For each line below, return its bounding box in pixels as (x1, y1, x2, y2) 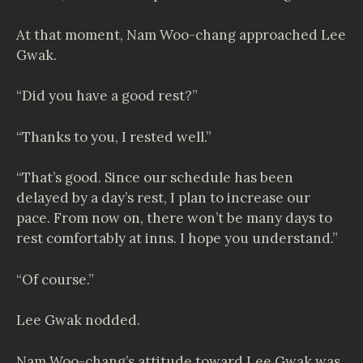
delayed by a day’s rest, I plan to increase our (16, 189, 310, 207)
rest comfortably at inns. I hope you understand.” (16, 229, 338, 247)
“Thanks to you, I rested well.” (16, 127, 211, 146)
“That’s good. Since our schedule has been (16, 169, 293, 186)
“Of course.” (16, 270, 94, 288)
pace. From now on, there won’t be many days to (16, 209, 332, 227)
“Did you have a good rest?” (16, 87, 198, 105)
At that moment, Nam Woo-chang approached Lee (16, 25, 346, 44)
